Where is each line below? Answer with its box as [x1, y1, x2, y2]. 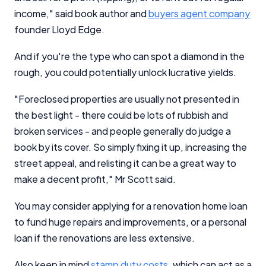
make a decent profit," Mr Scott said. [14, 172, 176, 185]
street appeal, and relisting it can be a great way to [14, 156, 236, 169]
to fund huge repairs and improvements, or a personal [14, 215, 246, 228]
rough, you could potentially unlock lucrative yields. [14, 65, 236, 78]
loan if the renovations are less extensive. [14, 231, 195, 244]
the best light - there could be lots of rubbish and [14, 108, 228, 121]
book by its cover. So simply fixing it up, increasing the [14, 140, 247, 153]
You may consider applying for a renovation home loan [14, 199, 248, 212]
